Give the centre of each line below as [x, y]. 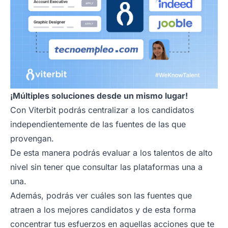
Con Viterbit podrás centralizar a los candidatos [102, 110]
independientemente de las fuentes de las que [98, 124]
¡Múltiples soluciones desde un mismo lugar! [99, 96]
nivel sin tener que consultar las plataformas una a [106, 167]
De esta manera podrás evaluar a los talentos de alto [111, 153]
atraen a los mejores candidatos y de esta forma [103, 210]
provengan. [32, 139]
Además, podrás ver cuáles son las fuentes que [101, 196]
